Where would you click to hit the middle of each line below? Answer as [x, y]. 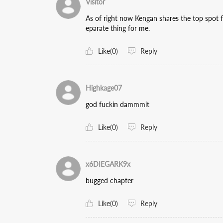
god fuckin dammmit [117, 104]
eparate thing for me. [118, 28]
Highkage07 [104, 88]
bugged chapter [110, 180]
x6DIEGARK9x [108, 164]
